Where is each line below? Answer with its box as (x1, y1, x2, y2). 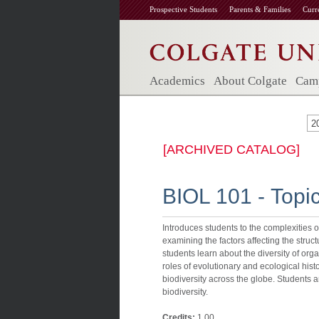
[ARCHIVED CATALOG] (163, 142, 300, 157)
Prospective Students (150, 5, 217, 14)
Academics (150, 74, 205, 88)
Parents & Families (229, 5, 291, 14)
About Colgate (214, 74, 287, 88)
